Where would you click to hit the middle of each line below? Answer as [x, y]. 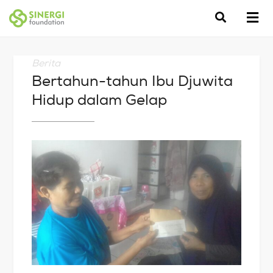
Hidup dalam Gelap [100, 99]
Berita [46, 63]
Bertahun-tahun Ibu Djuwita [133, 80]
